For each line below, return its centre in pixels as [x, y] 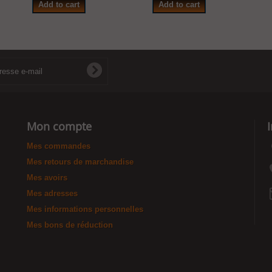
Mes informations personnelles [85, 209]
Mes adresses [52, 193]
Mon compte [59, 126]
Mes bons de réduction [70, 225]
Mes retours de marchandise [80, 162]
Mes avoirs [47, 178]
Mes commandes [59, 146]
